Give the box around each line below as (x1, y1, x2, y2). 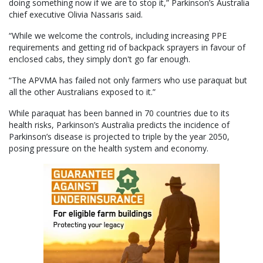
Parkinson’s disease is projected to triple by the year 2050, (9, 131, 230, 143)
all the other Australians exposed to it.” (9, 86, 156, 98)
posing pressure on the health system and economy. (9, 143, 208, 154)
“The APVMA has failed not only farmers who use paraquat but (9, 75, 247, 86)
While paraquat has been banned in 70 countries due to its (9, 107, 230, 119)
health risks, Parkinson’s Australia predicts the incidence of (9, 119, 230, 131)
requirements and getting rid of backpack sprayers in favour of (9, 42, 245, 53)
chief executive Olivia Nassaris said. (9, 9, 143, 21)
